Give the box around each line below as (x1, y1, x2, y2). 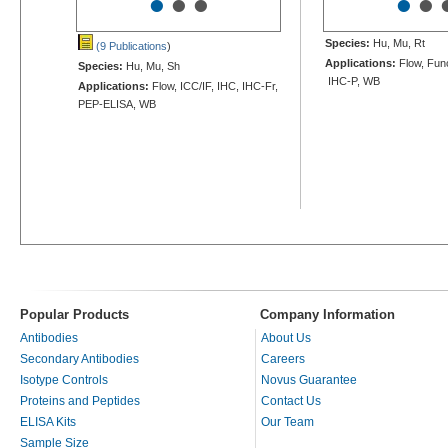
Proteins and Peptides (20, 393, 140, 408)
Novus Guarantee (261, 372, 357, 387)
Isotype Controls (20, 372, 108, 387)
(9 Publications (93, 39, 167, 52)
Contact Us (261, 393, 321, 408)
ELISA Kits (20, 414, 76, 429)
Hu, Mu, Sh (123, 59, 180, 72)
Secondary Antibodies (20, 351, 139, 366)
